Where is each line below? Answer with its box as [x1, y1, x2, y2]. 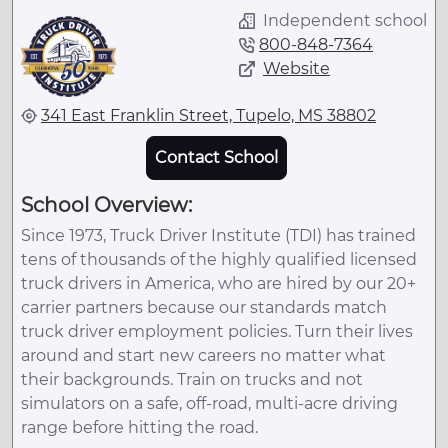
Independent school [263, 10, 427, 30]
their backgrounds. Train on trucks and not [21, 369, 363, 389]
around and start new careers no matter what [21, 345, 386, 365]
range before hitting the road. [21, 417, 258, 437]
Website [263, 58, 330, 78]
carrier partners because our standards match [21, 297, 387, 317]
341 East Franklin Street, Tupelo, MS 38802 [41, 105, 376, 125]
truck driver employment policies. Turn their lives [21, 321, 413, 341]
